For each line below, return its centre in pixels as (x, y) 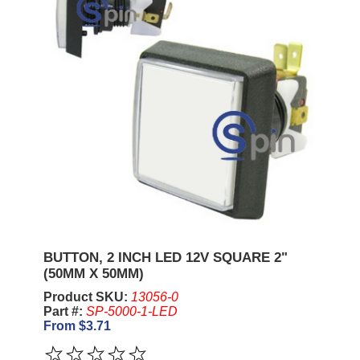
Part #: (64, 311)
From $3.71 (77, 325)
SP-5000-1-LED (131, 311)
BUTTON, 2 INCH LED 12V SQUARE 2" (165, 257)
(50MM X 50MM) (93, 273)
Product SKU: (87, 297)
